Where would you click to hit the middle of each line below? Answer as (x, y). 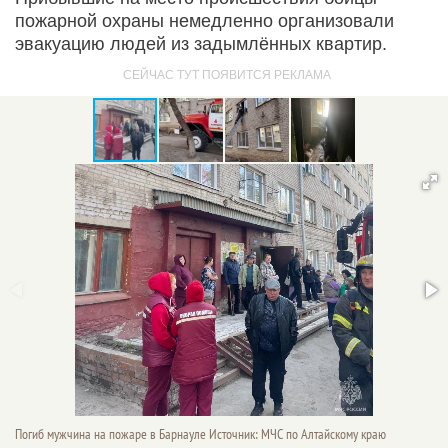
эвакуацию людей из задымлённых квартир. (201, 43)
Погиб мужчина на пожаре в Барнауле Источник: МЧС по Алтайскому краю (200, 434)
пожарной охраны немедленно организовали (204, 20)
